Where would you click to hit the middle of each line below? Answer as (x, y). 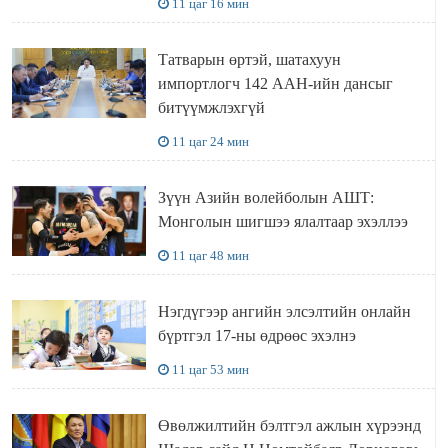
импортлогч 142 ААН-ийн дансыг (275, 83)
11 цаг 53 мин (210, 369)
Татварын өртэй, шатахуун (249, 59)
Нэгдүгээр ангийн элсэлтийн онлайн (284, 311)
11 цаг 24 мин (210, 141)
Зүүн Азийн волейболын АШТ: (265, 197)
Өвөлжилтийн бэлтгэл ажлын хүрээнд (289, 425)
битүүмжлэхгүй (211, 107)
